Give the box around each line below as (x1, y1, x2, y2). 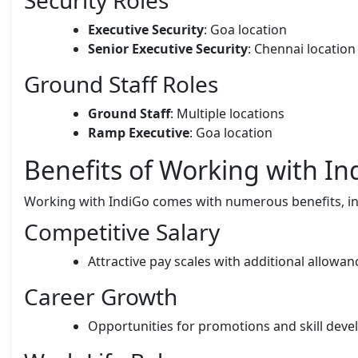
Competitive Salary (24, 216, 220, 247)
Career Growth (24, 280, 177, 312)
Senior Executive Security (88, 39, 248, 58)
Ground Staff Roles (24, 68, 218, 99)
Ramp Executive (88, 123, 189, 141)
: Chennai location (248, 39, 356, 58)
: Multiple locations (170, 104, 284, 122)
